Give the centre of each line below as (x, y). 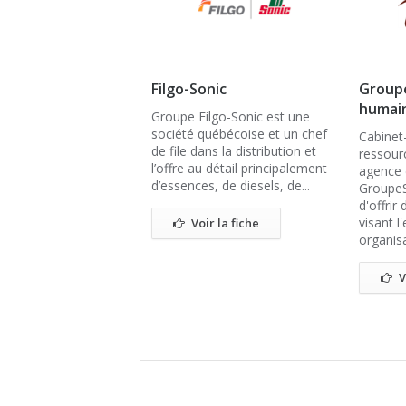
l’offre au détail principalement (239, 168)
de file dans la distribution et (234, 151)
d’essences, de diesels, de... (231, 185)
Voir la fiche (225, 223)
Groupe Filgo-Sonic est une (231, 116)
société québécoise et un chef (239, 134)
